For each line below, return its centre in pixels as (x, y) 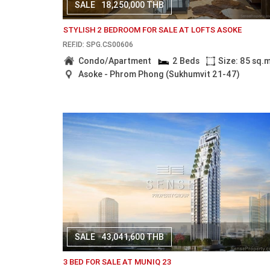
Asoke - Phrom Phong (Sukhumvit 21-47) (159, 74)
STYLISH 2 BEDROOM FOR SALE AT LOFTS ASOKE (153, 30)
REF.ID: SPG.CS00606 (98, 44)
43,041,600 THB (133, 237)
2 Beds (186, 61)
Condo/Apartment (115, 61)
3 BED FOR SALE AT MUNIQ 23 (118, 262)
